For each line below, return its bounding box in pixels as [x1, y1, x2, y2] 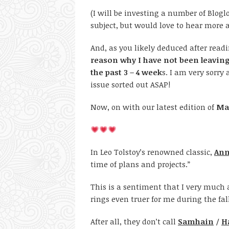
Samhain [178, 216, 214, 226]
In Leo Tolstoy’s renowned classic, [90, 147, 214, 157]
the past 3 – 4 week [90, 67, 162, 77]
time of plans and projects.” [90, 159, 190, 169]
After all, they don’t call [90, 216, 178, 226]
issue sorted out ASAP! [90, 79, 170, 89]
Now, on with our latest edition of [90, 102, 216, 112]
